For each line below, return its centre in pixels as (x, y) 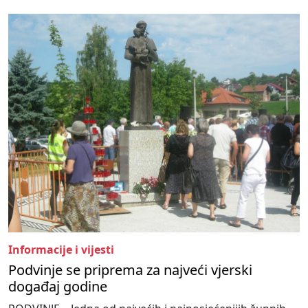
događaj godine (58, 286)
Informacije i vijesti (61, 249)
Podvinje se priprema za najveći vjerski (130, 269)
